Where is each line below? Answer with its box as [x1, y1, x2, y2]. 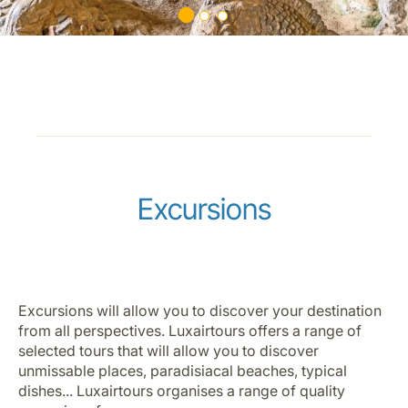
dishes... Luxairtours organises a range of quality [18, 381, 345, 400]
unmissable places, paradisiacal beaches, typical [18, 361, 347, 380]
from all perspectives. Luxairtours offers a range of [18, 321, 362, 340]
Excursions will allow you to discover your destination [18, 301, 382, 320]
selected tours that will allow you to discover [18, 341, 319, 360]
